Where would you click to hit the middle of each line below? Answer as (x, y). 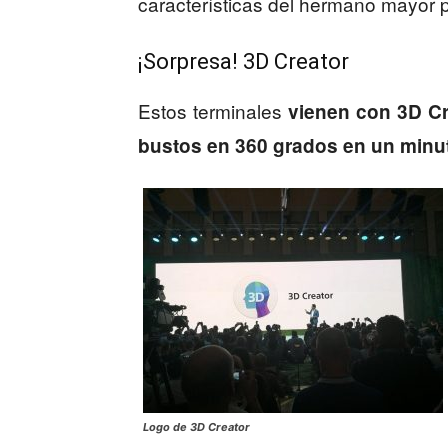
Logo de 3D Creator (196, 427)
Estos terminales (213, 110)
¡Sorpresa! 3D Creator (243, 61)
